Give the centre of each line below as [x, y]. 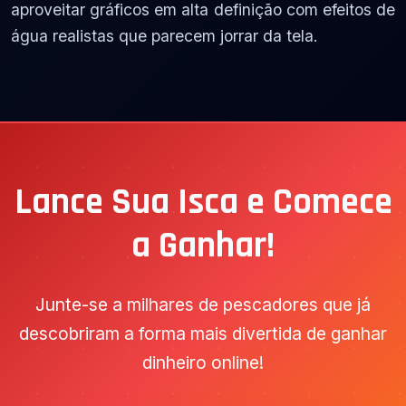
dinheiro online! [203, 363]
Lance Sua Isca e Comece [203, 203]
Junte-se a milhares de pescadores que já [203, 305]
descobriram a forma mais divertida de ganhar [203, 334]
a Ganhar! [203, 246]
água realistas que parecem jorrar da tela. [164, 36]
